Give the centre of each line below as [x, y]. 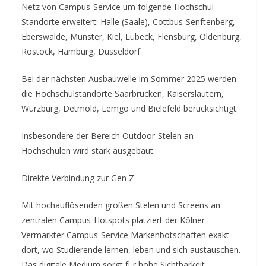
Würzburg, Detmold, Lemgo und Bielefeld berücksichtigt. [130, 108]
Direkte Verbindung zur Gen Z [78, 178]
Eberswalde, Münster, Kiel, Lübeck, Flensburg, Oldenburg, [132, 36]
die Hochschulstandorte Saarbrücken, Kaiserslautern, [123, 93]
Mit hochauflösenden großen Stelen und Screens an [121, 205]
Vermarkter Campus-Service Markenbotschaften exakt [125, 235]
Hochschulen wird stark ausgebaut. [88, 150]
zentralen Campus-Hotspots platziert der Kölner [113, 220]
